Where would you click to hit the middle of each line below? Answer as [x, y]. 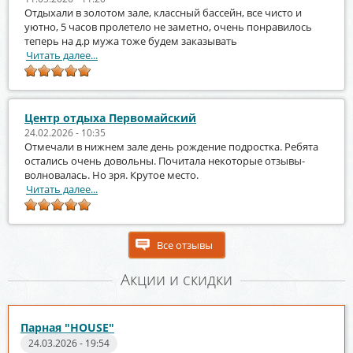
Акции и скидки [176, 279]
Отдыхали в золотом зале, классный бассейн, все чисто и [163, 12]
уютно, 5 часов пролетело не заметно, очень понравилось [168, 26]
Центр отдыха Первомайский [110, 117]
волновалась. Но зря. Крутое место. [111, 175]
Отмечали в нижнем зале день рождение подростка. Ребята [171, 146]
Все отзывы [184, 245]
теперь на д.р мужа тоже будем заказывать [131, 41]
